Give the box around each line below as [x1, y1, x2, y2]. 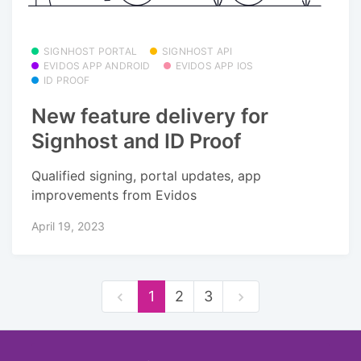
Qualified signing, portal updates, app [31, 167, 261, 184]
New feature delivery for [31, 104, 268, 129]
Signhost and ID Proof [31, 129, 242, 154]
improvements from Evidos [31, 186, 197, 203]
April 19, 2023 [31, 218, 105, 233]
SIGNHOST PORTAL [44, 44, 137, 57]
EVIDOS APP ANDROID [44, 59, 151, 72]
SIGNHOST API [162, 44, 233, 57]
